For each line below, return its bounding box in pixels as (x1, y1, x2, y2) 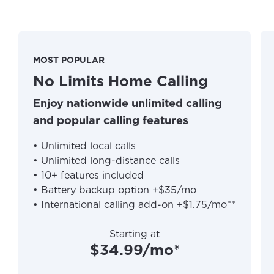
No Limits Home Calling (33, 72, 208, 90)
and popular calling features (33, 114, 188, 127)
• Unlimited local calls (33, 140, 136, 152)
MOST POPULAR (33, 55, 105, 65)
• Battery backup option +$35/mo (33, 184, 196, 196)
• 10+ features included (33, 169, 144, 181)
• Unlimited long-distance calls (33, 155, 180, 166)
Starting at (109, 228, 160, 240)
